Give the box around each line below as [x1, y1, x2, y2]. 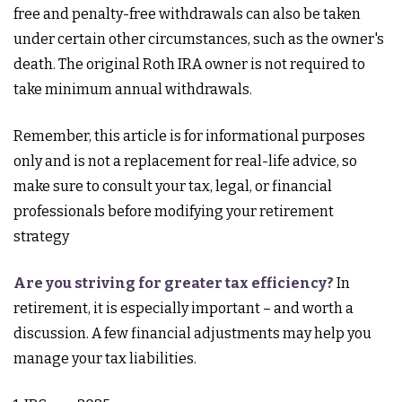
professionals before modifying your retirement [13, 203, 334, 220]
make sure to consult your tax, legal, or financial [13, 178, 332, 195]
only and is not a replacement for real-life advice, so [13, 153, 357, 170]
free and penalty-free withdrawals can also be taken [13, 5, 361, 22]
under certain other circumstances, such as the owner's [13, 31, 384, 48]
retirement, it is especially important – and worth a [13, 300, 354, 317]
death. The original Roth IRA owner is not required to [13, 56, 365, 73]
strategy [13, 228, 69, 245]
